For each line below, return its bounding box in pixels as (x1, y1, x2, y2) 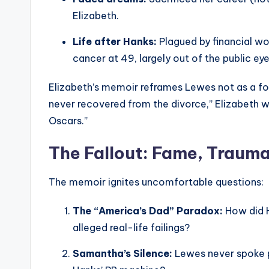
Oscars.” (49, 115, 88, 127)
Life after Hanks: (73, 35, 157, 48)
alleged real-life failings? (73, 222, 190, 234)
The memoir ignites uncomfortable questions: (49, 176, 264, 189)
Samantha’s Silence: (73, 247, 172, 260)
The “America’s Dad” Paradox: (73, 205, 223, 217)
